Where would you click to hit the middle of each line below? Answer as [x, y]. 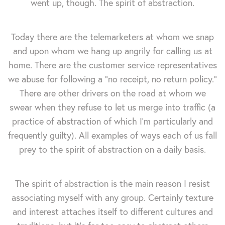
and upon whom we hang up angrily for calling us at [113, 51]
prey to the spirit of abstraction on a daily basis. [113, 149]
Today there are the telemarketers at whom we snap [113, 37]
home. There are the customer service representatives [113, 65]
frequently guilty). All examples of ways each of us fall [113, 135]
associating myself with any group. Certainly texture [113, 197]
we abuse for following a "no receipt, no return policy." [113, 79]
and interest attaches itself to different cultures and [113, 211]
